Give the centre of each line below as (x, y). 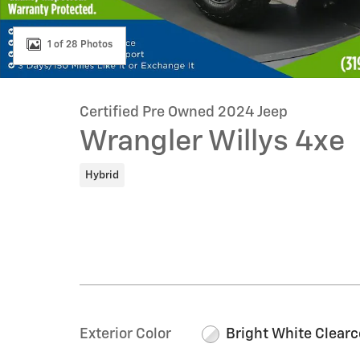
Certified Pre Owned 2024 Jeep (184, 112)
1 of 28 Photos (80, 45)
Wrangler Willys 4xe (212, 142)
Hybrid (102, 175)
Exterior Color (125, 334)
